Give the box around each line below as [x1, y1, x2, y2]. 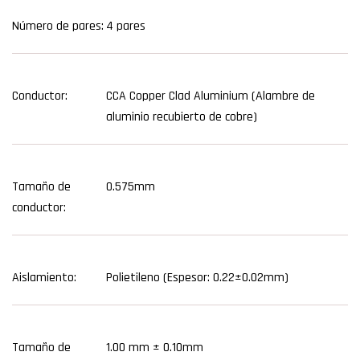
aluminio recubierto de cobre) [106, 108, 257, 125]
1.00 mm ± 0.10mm [106, 338, 203, 356]
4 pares [106, 17, 145, 35]
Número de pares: [12, 17, 104, 35]
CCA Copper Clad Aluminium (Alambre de [106, 87, 315, 104]
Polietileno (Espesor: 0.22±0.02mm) [106, 268, 288, 286]
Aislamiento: [12, 268, 76, 286]
